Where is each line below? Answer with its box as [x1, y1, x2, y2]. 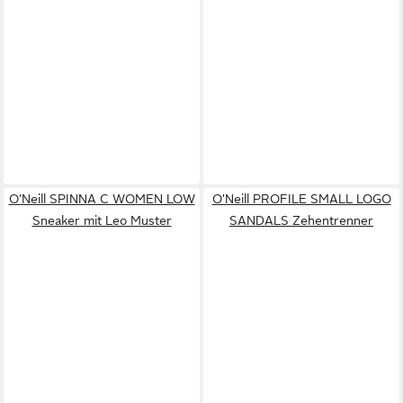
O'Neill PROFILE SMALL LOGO [211, 192, 391, 206]
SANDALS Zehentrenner [229, 213, 373, 228]
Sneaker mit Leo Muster [31, 213, 172, 228]
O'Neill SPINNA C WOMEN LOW [8, 192, 195, 206]
